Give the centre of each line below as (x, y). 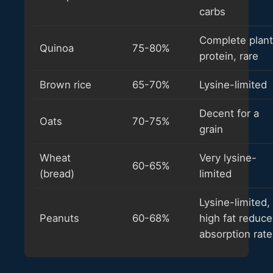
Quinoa (57, 48)
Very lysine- (228, 158)
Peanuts (59, 218)
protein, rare (229, 56)
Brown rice (66, 84)
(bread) (57, 173)
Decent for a (229, 113)
